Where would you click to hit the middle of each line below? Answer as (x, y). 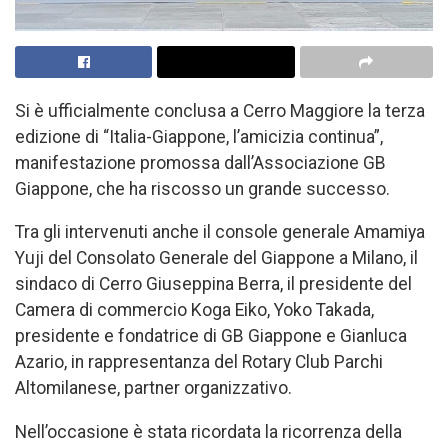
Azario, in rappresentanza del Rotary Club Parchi (199, 362)
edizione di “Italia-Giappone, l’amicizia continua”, (199, 136)
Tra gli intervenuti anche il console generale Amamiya (220, 232)
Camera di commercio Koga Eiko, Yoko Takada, (194, 310)
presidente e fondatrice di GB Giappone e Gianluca (211, 336)
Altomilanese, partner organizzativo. (153, 388)
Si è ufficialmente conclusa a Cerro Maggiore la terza (220, 110)
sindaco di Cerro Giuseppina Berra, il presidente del (213, 284)
